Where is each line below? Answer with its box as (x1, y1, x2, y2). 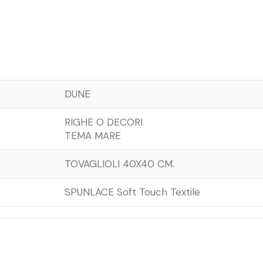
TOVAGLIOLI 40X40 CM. (65, 157, 174, 170)
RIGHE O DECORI (65, 115, 143, 129)
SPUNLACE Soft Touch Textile (65, 185, 200, 198)
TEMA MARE (65, 129, 121, 142)
